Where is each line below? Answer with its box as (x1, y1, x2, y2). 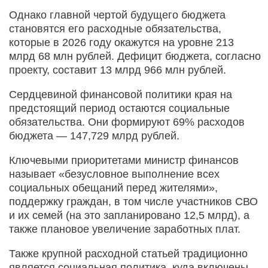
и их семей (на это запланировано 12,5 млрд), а (9, 209, 249, 221)
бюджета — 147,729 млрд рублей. (9, 129, 179, 142)
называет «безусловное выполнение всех (9, 167, 220, 180)
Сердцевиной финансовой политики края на (9, 88, 232, 100)
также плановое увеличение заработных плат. (9, 223, 240, 235)
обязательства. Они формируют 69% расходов (9, 115, 245, 128)
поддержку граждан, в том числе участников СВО (9, 195, 258, 208)
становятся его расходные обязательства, (9, 22, 221, 35)
